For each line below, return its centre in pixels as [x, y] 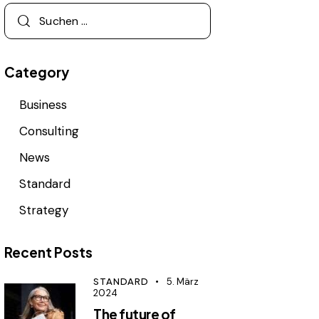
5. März [183, 281]
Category [37, 72]
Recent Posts [49, 252]
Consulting [49, 131]
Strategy [44, 210]
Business [43, 104]
